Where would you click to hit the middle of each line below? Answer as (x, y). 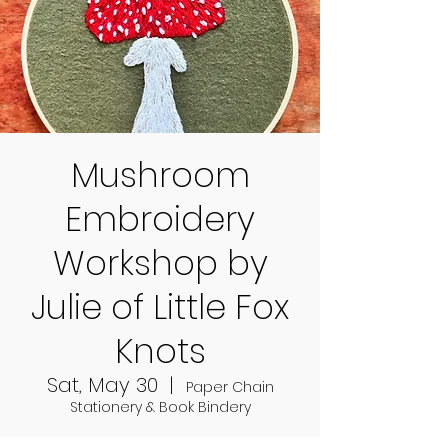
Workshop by (160, 263)
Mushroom (160, 175)
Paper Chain (229, 387)
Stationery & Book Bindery (160, 407)
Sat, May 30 (102, 385)
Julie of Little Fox (160, 307)
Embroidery (160, 219)
